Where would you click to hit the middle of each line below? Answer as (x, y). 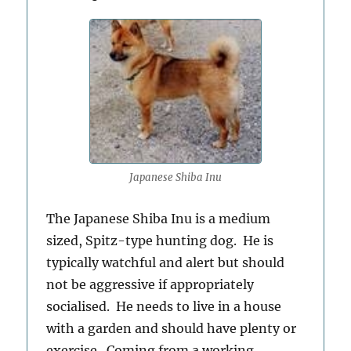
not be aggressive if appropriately (150, 284)
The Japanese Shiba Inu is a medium (159, 218)
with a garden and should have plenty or (172, 328)
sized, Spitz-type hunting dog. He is (160, 240)
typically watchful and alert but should (166, 262)
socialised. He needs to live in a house (164, 306)
